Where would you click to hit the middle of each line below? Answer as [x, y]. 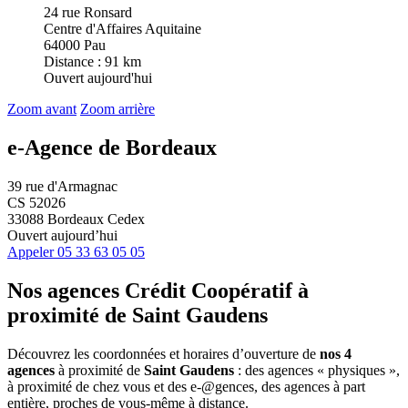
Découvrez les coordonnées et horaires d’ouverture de [163, 353]
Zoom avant [42, 109]
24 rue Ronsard [88, 13]
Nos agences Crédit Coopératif [150, 291]
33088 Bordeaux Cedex [76, 219]
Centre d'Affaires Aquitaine [122, 29]
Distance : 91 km [92, 62]
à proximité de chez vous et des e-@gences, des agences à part [186, 386]
